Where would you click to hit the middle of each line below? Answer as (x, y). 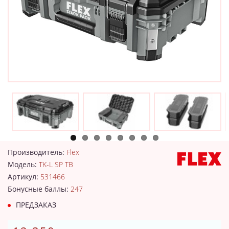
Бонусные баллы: (39, 189)
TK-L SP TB (56, 164)
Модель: (23, 164)
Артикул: (24, 176)
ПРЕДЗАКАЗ (35, 204)
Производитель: (37, 152)
